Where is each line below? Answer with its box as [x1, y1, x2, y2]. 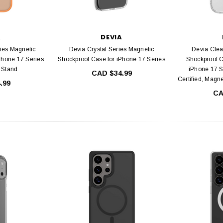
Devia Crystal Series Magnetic [69, 45, 154, 53]
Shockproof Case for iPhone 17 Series [58, 55, 165, 63]
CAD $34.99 [91, 69, 132, 77]
